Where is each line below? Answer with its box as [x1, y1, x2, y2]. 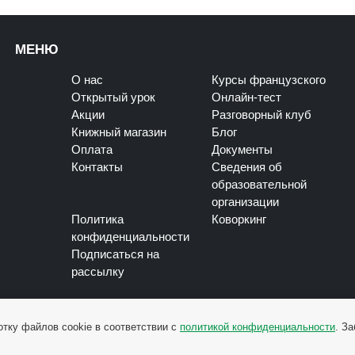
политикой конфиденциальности [180, 320, 335, 333]
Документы [212, 143, 273, 157]
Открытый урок [71, 91, 156, 105]
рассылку [71, 265, 125, 279]
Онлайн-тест [212, 91, 282, 105]
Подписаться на [71, 248, 160, 261]
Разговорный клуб [212, 109, 312, 122]
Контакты [71, 161, 124, 174]
